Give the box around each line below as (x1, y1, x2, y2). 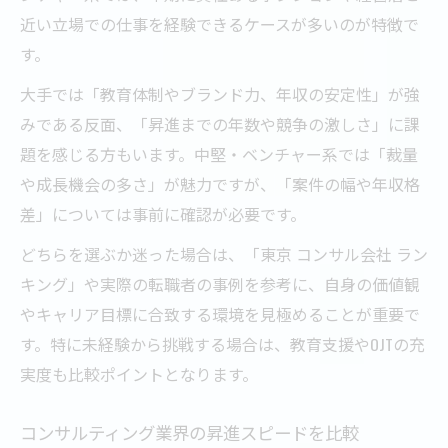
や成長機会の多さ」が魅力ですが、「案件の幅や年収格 (20, 171, 420, 196)
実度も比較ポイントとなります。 (20, 361, 258, 386)
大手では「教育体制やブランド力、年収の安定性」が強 (20, 81, 420, 106)
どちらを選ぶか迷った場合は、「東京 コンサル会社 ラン (20, 241, 428, 266)
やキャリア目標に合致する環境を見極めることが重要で (20, 301, 420, 326)
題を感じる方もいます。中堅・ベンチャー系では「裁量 (20, 141, 418, 166)
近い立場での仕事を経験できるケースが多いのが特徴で (20, 11, 419, 36)
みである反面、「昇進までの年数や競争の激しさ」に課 (20, 111, 420, 136)
